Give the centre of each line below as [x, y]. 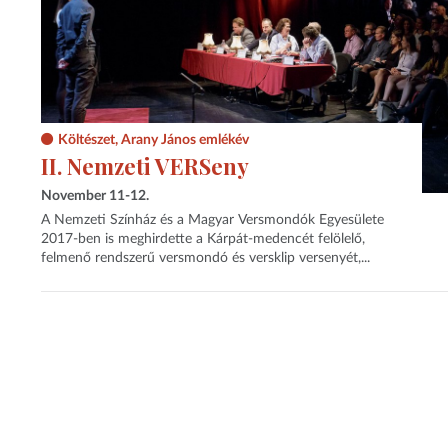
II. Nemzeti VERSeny [144, 166]
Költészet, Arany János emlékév [153, 140]
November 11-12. [94, 195]
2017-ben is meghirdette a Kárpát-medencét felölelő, [202, 239]
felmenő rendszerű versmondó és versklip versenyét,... [205, 258]
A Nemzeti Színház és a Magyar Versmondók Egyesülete [212, 220]
